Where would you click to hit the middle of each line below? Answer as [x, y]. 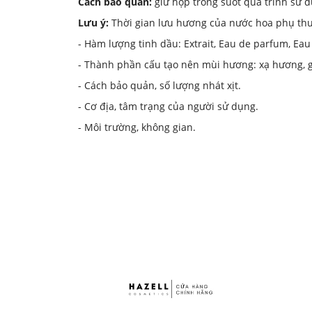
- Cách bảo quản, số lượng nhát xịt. [159, 85]
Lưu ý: [93, 22]
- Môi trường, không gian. [137, 127]
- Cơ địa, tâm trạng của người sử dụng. [168, 106]
